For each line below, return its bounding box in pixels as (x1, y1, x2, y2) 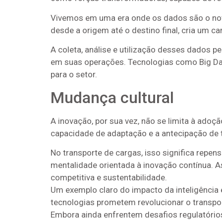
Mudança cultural (51, 88, 174, 107)
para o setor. (51, 69, 97, 80)
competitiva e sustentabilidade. (51, 172, 167, 182)
